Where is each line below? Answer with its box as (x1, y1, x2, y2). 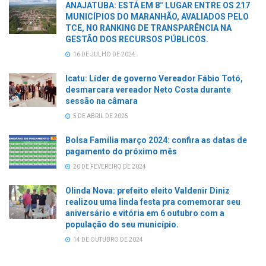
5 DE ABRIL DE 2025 (72, 112, 128, 119)
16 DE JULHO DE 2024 (72, 50, 135, 58)
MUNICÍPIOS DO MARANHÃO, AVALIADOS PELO (65, 11, 249, 21)
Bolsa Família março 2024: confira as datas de (65, 135, 247, 145)
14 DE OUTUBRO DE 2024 (72, 236, 143, 243)
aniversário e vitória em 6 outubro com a (65, 208, 224, 218)
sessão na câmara (65, 96, 138, 106)
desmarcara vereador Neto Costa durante (65, 84, 231, 94)
